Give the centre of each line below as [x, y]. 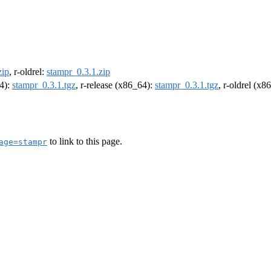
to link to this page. [85, 141]
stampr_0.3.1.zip [78, 72]
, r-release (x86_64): [115, 85]
